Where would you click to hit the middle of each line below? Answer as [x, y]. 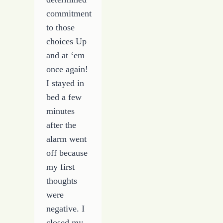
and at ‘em [66, 55]
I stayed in [65, 83]
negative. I [66, 208]
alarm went [67, 139]
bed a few [64, 97]
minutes [61, 111]
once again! [67, 69]
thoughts [62, 180]
